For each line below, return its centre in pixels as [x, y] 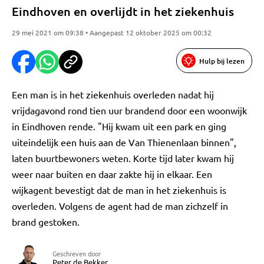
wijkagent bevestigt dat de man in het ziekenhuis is [119, 190]
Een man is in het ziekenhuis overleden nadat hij [113, 94]
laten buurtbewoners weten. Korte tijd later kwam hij [123, 158]
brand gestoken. [46, 222]
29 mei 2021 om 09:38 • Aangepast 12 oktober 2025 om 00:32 [112, 32]
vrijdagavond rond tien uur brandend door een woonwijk [129, 110]
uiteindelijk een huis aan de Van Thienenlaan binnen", [124, 142]
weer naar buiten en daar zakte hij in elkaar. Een [112, 174]
